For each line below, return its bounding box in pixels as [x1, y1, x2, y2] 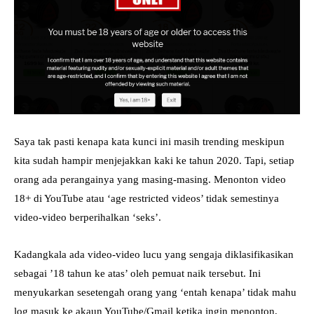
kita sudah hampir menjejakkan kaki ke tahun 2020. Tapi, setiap [14, 154, 294, 166]
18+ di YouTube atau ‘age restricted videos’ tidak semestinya [14, 192, 279, 204]
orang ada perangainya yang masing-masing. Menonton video [14, 173, 286, 185]
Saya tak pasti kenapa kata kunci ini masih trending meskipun [14, 135, 285, 147]
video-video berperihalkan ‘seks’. [14, 211, 161, 223]
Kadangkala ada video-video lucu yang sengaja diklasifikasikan [14, 248, 294, 260]
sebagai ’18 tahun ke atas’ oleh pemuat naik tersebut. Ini [14, 267, 261, 279]
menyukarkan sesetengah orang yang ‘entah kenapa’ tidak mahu [14, 286, 296, 298]
